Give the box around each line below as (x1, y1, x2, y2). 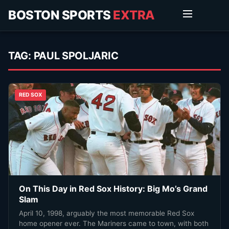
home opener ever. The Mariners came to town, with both (19, 219, 209, 227)
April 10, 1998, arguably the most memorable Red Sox (19, 209, 194, 217)
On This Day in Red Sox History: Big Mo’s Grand (19, 183, 208, 194)
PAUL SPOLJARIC (33, 50, 119, 62)
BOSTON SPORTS (8, 8, 113, 22)
